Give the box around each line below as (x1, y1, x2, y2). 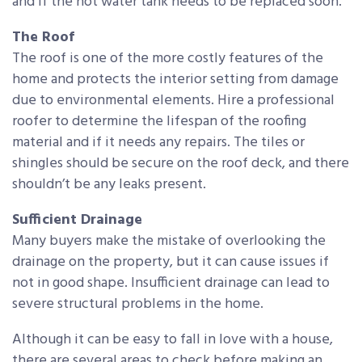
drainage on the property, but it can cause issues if (12, 250, 329, 274)
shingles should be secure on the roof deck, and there (12, 151, 349, 175)
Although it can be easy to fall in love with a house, (12, 327, 333, 351)
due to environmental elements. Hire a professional (12, 88, 335, 112)
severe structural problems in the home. (12, 292, 263, 316)
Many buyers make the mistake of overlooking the (12, 229, 326, 253)
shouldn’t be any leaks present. (12, 172, 206, 196)
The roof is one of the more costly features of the (12, 46, 323, 70)
